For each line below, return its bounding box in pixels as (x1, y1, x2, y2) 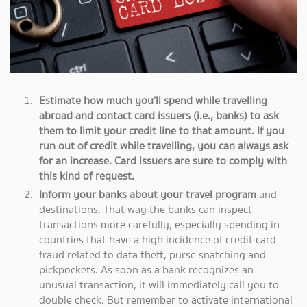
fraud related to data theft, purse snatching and (39, 247, 266, 263)
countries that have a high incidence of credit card (39, 232, 276, 248)
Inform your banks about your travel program (39, 186, 259, 203)
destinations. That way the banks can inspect (39, 201, 252, 218)
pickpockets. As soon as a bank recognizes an (39, 262, 254, 278)
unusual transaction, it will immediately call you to (39, 277, 279, 293)
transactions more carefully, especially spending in (39, 217, 280, 233)
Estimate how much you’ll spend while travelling (39, 92, 267, 108)
